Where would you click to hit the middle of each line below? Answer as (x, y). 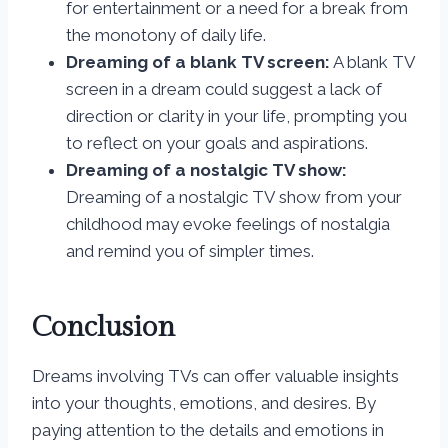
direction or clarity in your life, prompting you (236, 116)
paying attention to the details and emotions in (208, 430)
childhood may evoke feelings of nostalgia (228, 224)
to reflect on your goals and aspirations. (217, 143)
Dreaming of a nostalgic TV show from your (234, 197)
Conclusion (103, 328)
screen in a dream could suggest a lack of (224, 89)
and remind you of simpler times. (190, 251)
